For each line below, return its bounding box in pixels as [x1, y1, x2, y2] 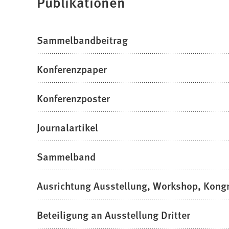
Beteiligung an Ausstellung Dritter [37, 208, 190, 222]
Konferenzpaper [37, 62, 107, 77]
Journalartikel [37, 120, 98, 135]
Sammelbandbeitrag [37, 33, 128, 48]
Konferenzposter [37, 91, 110, 106]
